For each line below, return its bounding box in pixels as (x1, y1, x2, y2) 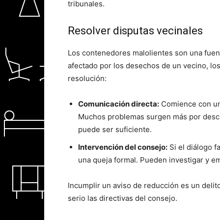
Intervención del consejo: (78, 142, 167, 152)
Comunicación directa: (78, 99, 159, 109)
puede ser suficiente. (78, 125, 152, 134)
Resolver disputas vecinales (68, 25, 203, 37)
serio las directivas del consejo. (68, 193, 177, 203)
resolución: (68, 74, 107, 83)
